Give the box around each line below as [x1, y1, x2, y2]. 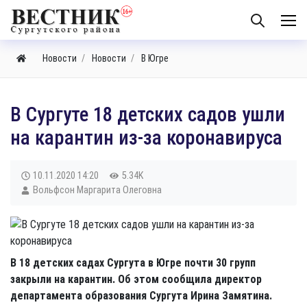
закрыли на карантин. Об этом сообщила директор [10, 273, 262, 286]
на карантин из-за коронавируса [10, 126, 282, 149]
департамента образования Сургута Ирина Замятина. [10, 289, 272, 302]
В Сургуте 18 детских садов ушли [10, 103, 285, 126]
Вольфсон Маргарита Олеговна [32, 184, 162, 196]
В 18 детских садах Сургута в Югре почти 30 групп [10, 256, 256, 269]
